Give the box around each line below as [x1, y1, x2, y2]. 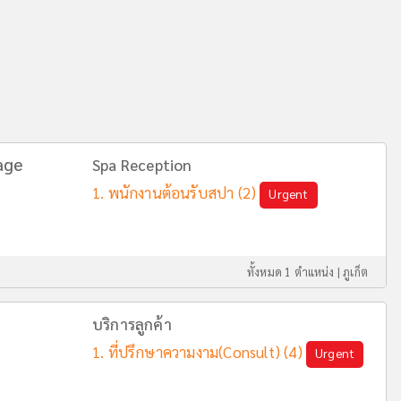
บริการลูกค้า [92, 314, 172, 334]
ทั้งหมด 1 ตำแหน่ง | [246, 264, 344, 279]
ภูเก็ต [343, 264, 368, 279]
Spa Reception [92, 155, 192, 175]
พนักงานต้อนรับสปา [107, 183, 235, 202]
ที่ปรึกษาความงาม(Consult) [107, 342, 281, 362]
